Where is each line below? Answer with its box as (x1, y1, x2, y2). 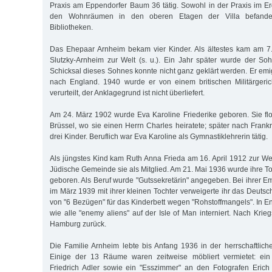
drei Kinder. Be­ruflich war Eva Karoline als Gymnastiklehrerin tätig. (50, 132, 268, 141)
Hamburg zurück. (50, 219, 106, 228)
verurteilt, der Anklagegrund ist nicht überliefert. (50, 88, 205, 97)
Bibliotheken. (50, 22, 93, 32)
